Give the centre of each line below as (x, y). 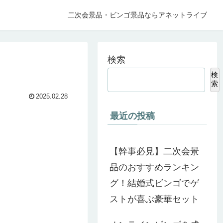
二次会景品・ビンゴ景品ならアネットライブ (138, 15)
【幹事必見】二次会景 (154, 151)
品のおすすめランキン (154, 167)
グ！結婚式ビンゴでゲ (154, 183)
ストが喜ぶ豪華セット (154, 199)
